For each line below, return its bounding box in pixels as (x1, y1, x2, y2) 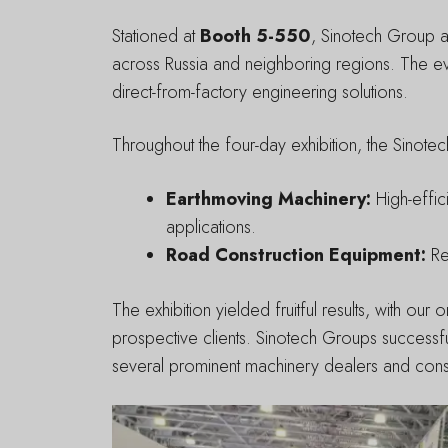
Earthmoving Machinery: (166, 185, 371, 212)
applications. (166, 213, 256, 240)
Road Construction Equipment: (166, 241, 426, 268)
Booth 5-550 (200, 23, 311, 50)
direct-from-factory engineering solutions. (112, 79, 408, 106)
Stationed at (112, 23, 200, 50)
